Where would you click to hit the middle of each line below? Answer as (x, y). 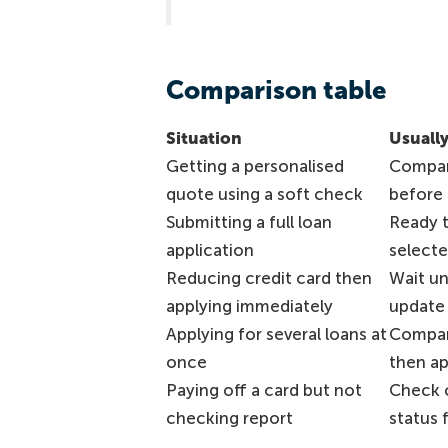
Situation (203, 137)
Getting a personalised (254, 165)
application (209, 249)
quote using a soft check (264, 193)
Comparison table (275, 90)
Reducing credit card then (268, 277)
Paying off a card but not (263, 389)
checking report (229, 417)
